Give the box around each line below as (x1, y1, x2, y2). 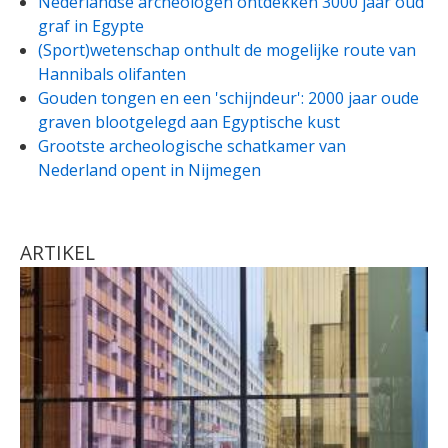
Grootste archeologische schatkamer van (38, 134, 346, 157)
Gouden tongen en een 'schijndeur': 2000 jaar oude (38, 86, 419, 109)
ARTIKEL (20, 238, 95, 266)
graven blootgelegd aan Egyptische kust (38, 110, 340, 133)
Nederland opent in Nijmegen (38, 158, 261, 181)
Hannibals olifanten (38, 62, 186, 85)
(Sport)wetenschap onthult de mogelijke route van (38, 38, 416, 61)
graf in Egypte (38, 14, 144, 37)
